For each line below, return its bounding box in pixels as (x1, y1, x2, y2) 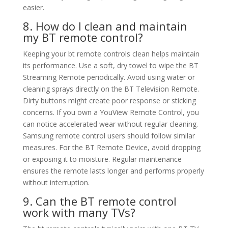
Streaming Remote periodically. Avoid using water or (22, 72, 195, 82)
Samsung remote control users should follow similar (22, 131, 195, 141)
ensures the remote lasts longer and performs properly (22, 166, 204, 176)
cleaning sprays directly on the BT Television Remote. (22, 84, 199, 94)
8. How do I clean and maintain (22, 18, 187, 34)
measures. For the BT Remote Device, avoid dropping (22, 142, 201, 153)
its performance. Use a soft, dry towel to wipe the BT (22, 61, 198, 71)
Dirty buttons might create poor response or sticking (22, 96, 196, 106)
